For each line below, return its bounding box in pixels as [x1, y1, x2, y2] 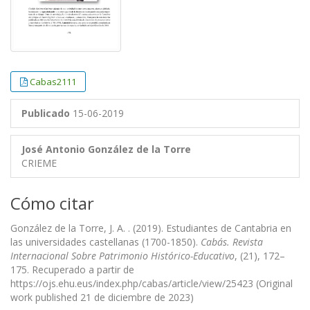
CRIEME [21, 156, 57, 170]
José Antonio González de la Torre [21, 143, 191, 156]
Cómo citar [10, 192, 94, 215]
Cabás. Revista [201, 235, 263, 249]
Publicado [21, 107, 70, 120]
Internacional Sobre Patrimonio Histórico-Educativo [10, 249, 235, 263]
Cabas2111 [30, 75, 76, 89]
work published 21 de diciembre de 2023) [10, 291, 194, 304]
